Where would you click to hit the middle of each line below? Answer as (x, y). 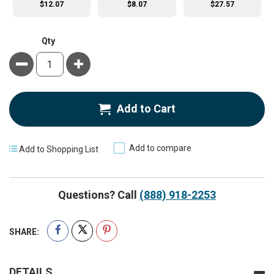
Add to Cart (146, 109)
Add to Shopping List (59, 149)
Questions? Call (99, 194)
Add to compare (160, 148)
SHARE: (24, 231)
